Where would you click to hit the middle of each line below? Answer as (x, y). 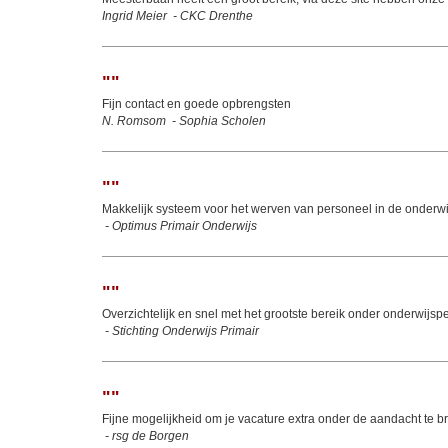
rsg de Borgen (150, 436)
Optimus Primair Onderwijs (184, 226)
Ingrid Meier (134, 16)
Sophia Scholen (222, 121)
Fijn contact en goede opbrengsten (196, 104)
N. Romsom (134, 121)
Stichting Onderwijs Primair (185, 331)
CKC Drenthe (216, 16)
